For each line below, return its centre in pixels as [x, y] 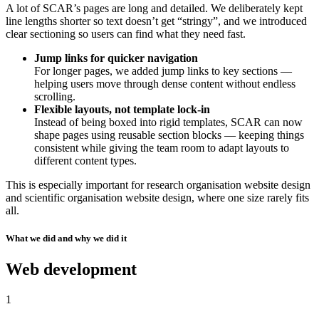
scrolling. [55, 96]
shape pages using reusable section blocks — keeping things [169, 135]
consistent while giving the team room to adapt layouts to [162, 147]
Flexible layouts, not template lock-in [122, 109]
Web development [71, 270]
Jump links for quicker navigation [116, 58]
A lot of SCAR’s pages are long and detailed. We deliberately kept [154, 8]
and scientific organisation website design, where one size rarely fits [157, 197]
